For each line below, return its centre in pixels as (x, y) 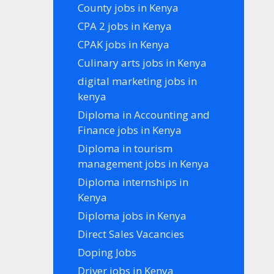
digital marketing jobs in (138, 81)
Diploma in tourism (125, 148)
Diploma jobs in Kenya (132, 215)
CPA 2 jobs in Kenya (125, 26)
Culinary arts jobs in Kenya (143, 62)
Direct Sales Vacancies (131, 234)
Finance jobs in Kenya (130, 130)
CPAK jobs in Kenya (124, 44)
